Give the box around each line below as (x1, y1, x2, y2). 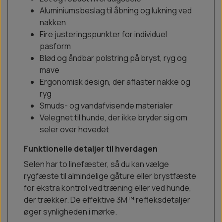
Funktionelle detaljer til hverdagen (24, 143, 158, 155)
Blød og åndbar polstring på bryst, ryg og (40, 53, 187, 64)
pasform (40, 41, 71, 52)
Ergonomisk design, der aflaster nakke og (40, 76, 190, 88)
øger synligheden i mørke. (24, 206, 117, 218)
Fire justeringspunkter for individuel (40, 29, 167, 40)
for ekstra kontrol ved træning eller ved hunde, (24, 182, 191, 194)
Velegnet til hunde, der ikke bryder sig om (40, 112, 187, 123)
